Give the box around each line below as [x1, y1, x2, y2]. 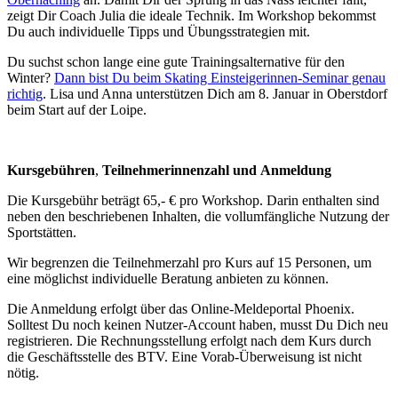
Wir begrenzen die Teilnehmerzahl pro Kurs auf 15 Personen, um [7, 255, 371, 271]
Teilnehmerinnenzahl [102, 163, 229, 179]
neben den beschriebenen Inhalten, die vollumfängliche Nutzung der [7, 209, 389, 225]
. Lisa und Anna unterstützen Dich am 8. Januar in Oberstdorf [43, 86, 387, 102]
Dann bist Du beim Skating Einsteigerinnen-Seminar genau [54, 70, 386, 86]
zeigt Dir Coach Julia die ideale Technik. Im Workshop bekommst [7, 8, 376, 24]
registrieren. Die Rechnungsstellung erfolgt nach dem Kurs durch [7, 333, 371, 349]
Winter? [7, 70, 54, 86]
